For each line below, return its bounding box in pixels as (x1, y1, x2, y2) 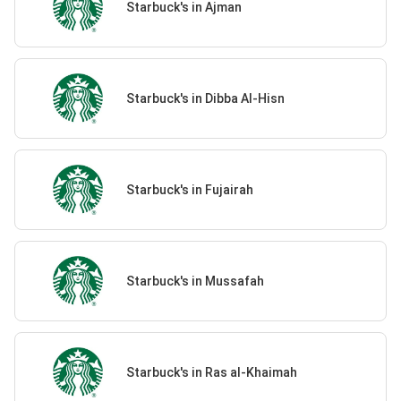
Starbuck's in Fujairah (125, 182, 253, 197)
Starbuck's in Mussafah (125, 273, 264, 288)
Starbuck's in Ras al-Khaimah (125, 364, 297, 380)
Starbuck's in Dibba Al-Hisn (125, 90, 285, 106)
